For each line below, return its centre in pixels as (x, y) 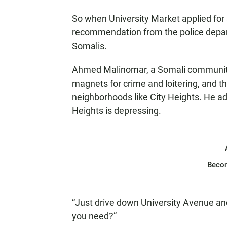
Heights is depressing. (117, 111)
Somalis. (89, 46)
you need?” (94, 216)
